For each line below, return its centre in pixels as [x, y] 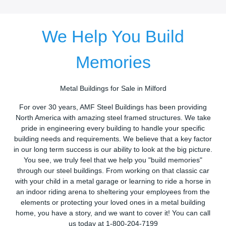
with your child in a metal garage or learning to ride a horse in [113, 182]
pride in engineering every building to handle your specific [113, 129]
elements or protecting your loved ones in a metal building [113, 203]
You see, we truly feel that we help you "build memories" [113, 160]
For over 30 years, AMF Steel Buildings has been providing [113, 107]
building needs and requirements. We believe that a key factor [113, 139]
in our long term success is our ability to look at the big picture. [113, 150]
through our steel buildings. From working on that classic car [113, 171]
